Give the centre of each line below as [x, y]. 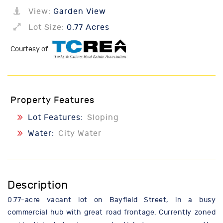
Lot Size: [46, 27]
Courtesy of [30, 49]
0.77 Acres [87, 27]
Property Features [53, 101]
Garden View [78, 11]
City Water [80, 134]
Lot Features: [57, 118]
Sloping [103, 118]
